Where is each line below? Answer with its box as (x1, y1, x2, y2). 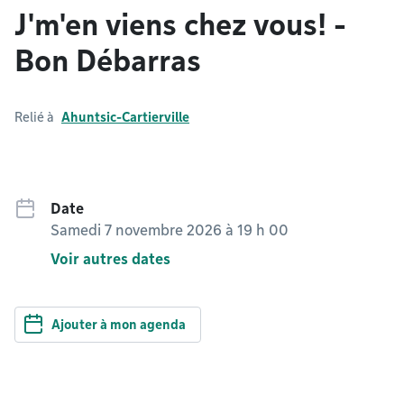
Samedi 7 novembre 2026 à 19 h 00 (50, 222, 289, 239)
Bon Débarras (14, 43, 201, 78)
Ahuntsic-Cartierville (61, 110, 189, 124)
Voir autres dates (50, 251, 170, 268)
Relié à (14, 110, 54, 124)
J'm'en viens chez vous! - (14, 7, 346, 42)
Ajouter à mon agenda (51, 317, 186, 332)
